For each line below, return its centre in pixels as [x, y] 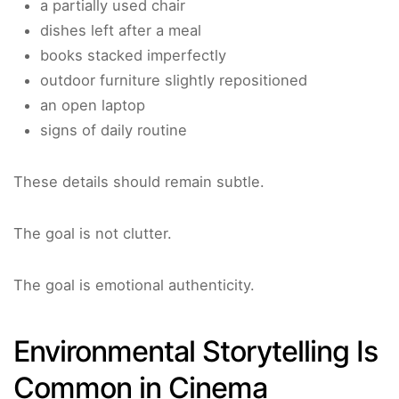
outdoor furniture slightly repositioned [174, 81]
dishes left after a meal [121, 31]
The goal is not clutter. [93, 234]
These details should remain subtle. [139, 182]
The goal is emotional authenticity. [134, 285]
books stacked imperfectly [133, 56]
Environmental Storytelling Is [195, 352]
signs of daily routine [114, 130]
